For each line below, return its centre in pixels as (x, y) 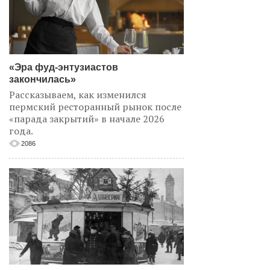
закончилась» (42, 79)
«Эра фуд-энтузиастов (64, 67)
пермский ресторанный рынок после (95, 107)
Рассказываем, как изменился (78, 95)
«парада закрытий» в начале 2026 (87, 119)
